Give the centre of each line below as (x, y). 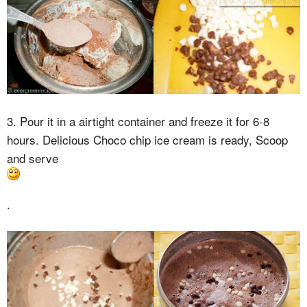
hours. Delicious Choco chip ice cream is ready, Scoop (147, 139)
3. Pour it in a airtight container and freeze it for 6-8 (138, 121)
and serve (33, 158)
